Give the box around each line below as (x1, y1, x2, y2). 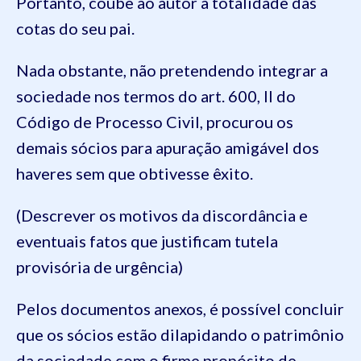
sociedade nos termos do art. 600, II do (16, 85, 296, 106)
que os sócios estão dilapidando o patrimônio (16, 324, 344, 344)
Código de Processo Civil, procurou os (16, 111, 293, 131)
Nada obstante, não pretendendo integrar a (16, 60, 328, 80)
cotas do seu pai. (16, 18, 135, 38)
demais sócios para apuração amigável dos (16, 137, 319, 157)
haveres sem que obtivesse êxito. (16, 163, 253, 183)
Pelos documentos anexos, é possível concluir (16, 298, 344, 318)
